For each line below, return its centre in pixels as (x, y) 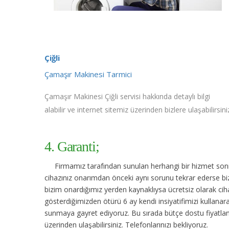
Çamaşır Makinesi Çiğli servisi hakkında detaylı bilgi (127, 96)
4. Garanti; (72, 146)
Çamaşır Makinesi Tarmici (88, 74)
